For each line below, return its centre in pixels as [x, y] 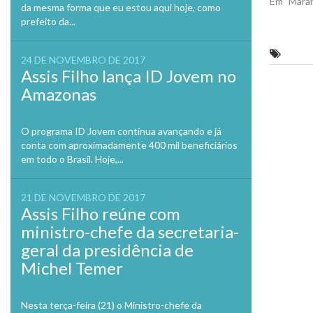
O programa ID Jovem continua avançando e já [121, 131]
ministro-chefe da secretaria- [130, 232]
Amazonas [59, 94]
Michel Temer [72, 268]
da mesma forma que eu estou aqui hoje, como [121, 7]
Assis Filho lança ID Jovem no [129, 76]
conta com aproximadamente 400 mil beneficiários [129, 145]
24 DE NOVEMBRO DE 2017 [83, 60]
